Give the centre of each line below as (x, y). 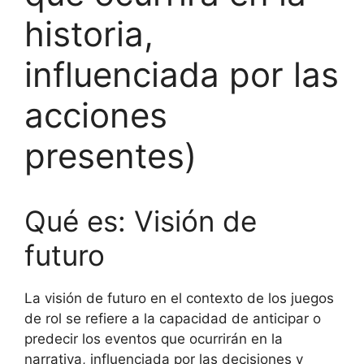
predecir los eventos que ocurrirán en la (154, 339)
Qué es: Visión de (141, 221)
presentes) (110, 156)
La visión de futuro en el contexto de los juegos (179, 298)
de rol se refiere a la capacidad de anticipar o (173, 318)
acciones (96, 115)
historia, (89, 34)
